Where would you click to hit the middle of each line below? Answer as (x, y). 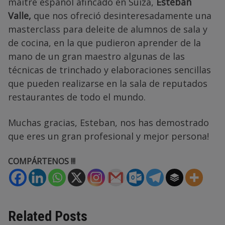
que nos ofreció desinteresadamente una (121, 16)
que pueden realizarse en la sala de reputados (108, 83)
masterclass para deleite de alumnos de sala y (108, 29)
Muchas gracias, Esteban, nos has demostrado (108, 123)
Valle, (20, 16)
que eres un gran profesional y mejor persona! (108, 136)
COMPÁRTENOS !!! (42, 161)
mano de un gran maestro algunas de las (96, 56)
